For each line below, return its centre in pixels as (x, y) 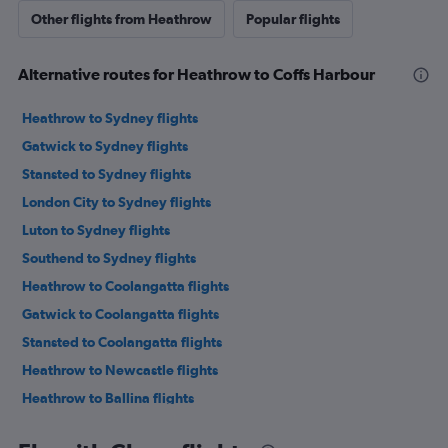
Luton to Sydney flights (96, 229)
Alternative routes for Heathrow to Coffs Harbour (196, 73)
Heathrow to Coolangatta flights (125, 285)
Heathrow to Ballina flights (108, 397)
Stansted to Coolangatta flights (122, 341)
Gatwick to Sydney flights (105, 145)
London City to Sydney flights (116, 201)
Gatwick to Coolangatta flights (120, 313)
